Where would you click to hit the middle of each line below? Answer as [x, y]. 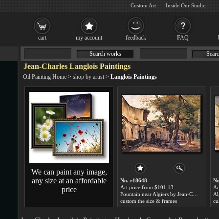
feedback [136, 38]
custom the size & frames [149, 201]
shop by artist [88, 77]
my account [89, 38]
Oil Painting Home [45, 77]
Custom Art [143, 5]
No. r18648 [134, 180]
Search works [105, 54]
